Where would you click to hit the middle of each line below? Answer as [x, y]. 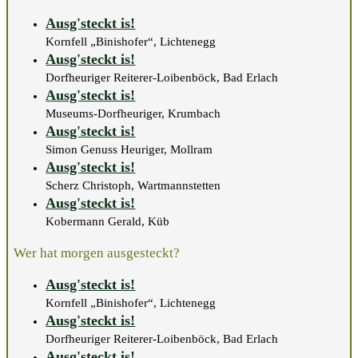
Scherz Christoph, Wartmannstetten [133, 186]
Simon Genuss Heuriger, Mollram [129, 150]
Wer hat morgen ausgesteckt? [97, 253]
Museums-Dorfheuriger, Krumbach [133, 114]
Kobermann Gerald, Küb [108, 222]
